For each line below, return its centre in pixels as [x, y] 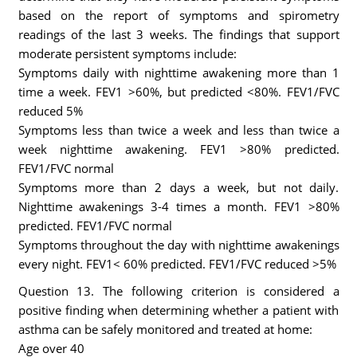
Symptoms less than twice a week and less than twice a [178, 130]
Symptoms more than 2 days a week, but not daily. [178, 187]
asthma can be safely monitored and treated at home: [165, 329]
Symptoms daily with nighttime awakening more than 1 [178, 73]
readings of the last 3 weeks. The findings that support [178, 34]
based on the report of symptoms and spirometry [178, 15]
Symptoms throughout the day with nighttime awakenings [178, 245]
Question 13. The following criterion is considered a [178, 291]
